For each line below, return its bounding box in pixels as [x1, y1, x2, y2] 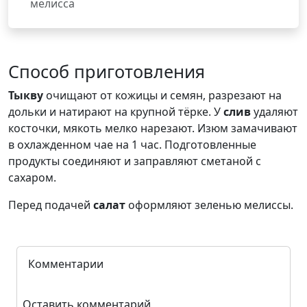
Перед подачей [8, 197, 93, 212]
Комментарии [28, 256, 103, 271]
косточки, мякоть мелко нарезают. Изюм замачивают [8, 121, 297, 136]
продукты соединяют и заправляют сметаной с [8, 153, 261, 169]
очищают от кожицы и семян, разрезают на [43, 88, 282, 103]
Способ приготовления [8, 60, 205, 83]
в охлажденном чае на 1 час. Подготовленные [8, 137, 256, 152]
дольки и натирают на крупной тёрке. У [8, 104, 223, 119]
